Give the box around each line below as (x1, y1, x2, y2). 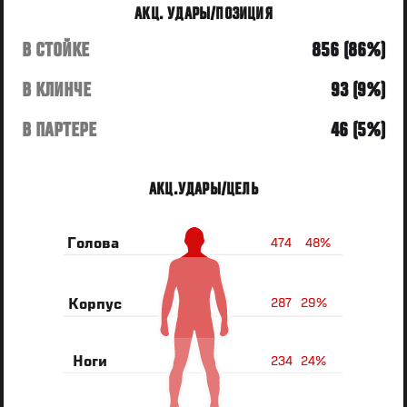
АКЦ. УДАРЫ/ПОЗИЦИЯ (134, 5, 273, 24)
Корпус (68, 296, 123, 313)
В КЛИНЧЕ (22, 79, 92, 102)
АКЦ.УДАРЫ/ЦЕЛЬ (149, 180, 258, 199)
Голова (67, 235, 120, 253)
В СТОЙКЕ (22, 39, 90, 62)
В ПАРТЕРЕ (22, 119, 97, 142)
